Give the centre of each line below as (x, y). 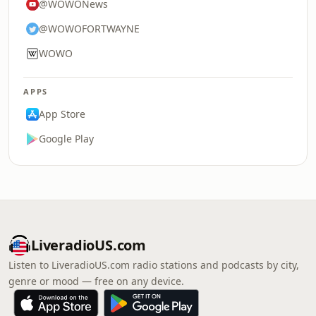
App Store (62, 114)
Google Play (66, 139)
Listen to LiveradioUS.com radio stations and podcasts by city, (154, 265)
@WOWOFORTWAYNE (89, 29)
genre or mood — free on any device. (96, 281)
